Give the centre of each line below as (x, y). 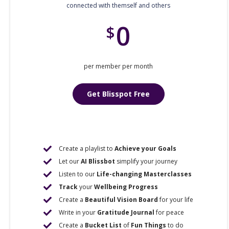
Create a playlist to (87, 148)
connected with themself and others (119, 5)
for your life (176, 200)
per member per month (119, 66)
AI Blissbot (98, 161)
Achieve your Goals (146, 148)
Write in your (78, 212)
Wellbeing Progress (126, 187)
